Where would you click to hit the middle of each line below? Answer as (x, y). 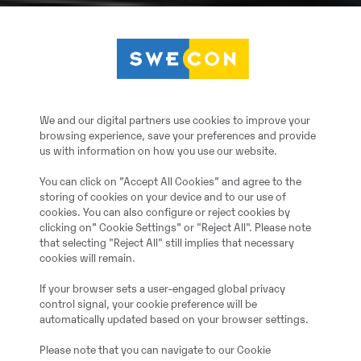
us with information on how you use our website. (158, 151)
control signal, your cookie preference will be (148, 305)
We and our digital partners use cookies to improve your (175, 121)
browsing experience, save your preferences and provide (178, 136)
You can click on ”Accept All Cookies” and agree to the (170, 182)
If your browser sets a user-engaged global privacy (162, 289)
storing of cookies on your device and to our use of (163, 197)
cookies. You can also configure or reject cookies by (165, 213)
